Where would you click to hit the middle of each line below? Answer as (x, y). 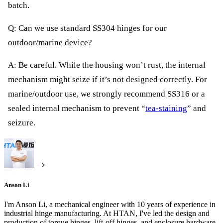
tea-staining (166, 109)
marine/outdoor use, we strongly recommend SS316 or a (107, 94)
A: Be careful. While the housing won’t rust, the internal (107, 65)
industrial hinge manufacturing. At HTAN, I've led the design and (107, 214)
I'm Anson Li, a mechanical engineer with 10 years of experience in (110, 205)
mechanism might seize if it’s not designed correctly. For (108, 80)
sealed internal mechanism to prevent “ (77, 109)
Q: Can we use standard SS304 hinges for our (87, 28)
